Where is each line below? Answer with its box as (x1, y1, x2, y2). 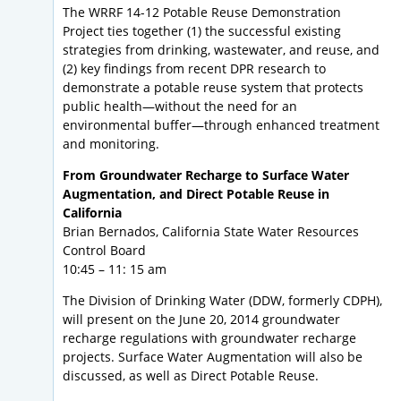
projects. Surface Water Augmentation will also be (63, 348, 363, 366)
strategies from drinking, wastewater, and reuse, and (63, 41, 380, 59)
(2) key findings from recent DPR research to (63, 60, 326, 78)
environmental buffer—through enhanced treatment (63, 116, 380, 134)
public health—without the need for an (63, 98, 297, 115)
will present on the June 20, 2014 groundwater (63, 311, 340, 328)
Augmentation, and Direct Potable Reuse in (63, 185, 329, 203)
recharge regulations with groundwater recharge (63, 329, 356, 347)
